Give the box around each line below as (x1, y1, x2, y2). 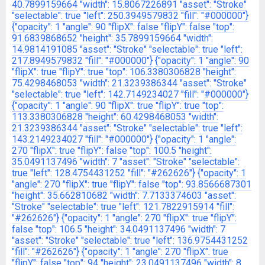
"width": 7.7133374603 (110, 190, 202, 201)
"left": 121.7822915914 (119, 201, 214, 212)
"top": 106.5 (35, 224, 82, 235)
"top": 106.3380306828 (106, 66, 201, 77)
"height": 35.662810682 (12, 190, 108, 201)
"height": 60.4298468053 (85, 111, 186, 122)
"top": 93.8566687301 (162, 179, 251, 190)
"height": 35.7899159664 (80, 33, 181, 44)
